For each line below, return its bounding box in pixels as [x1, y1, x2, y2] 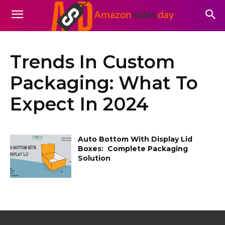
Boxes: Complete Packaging [78, 144, 188, 153]
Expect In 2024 [10, 92, 149, 115]
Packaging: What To [10, 71, 198, 94]
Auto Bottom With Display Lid [78, 134, 193, 144]
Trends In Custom [10, 50, 175, 73]
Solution [78, 153, 111, 163]
